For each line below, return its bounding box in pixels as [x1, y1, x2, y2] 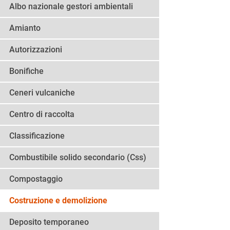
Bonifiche [9, 66, 44, 76]
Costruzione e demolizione [9, 196, 107, 206]
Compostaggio [9, 174, 63, 184]
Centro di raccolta [9, 109, 74, 120]
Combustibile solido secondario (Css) [9, 152, 146, 163]
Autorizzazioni [9, 45, 62, 55]
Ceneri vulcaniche [9, 88, 75, 98]
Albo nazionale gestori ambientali [9, 2, 133, 12]
